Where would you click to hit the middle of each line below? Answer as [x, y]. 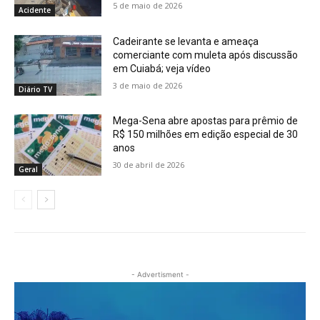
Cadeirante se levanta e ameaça [186, 41]
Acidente [35, 10]
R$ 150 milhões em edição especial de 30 [206, 135]
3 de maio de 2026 [148, 85]
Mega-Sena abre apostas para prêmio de [206, 121]
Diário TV [35, 90]
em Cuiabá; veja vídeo [162, 68]
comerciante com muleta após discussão [206, 55]
